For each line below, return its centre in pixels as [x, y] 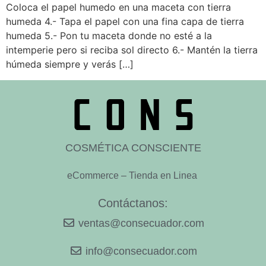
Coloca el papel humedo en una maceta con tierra [118, 7]
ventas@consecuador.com [141, 223]
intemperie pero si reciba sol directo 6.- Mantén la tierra [132, 50]
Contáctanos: [133, 203]
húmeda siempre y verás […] [70, 64]
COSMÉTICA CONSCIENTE [133, 148]
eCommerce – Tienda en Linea [133, 175]
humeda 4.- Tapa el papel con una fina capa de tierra [125, 22]
